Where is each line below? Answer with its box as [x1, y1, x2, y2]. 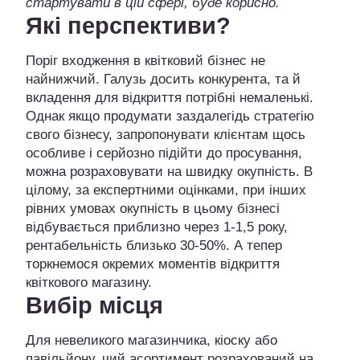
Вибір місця [26, 292, 163, 319]
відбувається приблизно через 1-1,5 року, [26, 219, 288, 235]
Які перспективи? [26, 13, 231, 39]
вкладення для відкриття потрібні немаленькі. [26, 90, 313, 106]
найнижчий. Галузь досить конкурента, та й [26, 72, 301, 88]
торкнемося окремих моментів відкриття [26, 256, 280, 272]
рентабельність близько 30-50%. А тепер [26, 238, 282, 254]
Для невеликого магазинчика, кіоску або [26, 333, 277, 349]
